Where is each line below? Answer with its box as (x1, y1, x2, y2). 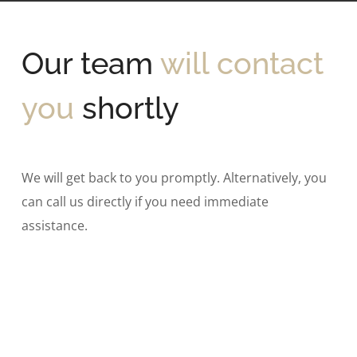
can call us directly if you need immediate (22, 193, 269, 210)
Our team (22, 45, 154, 81)
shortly (82, 90, 180, 126)
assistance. (22, 217, 88, 234)
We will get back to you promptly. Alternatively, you (22, 169, 328, 186)
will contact (160, 45, 324, 81)
